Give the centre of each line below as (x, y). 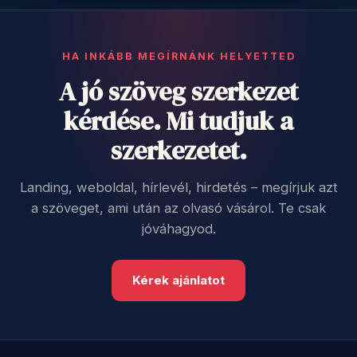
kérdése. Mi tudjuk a (178, 121)
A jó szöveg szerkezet (178, 92)
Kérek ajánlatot (178, 280)
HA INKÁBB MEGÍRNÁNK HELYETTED (178, 56)
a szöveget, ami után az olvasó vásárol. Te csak (178, 208)
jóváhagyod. (178, 229)
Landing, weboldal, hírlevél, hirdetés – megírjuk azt (178, 187)
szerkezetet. (178, 151)
